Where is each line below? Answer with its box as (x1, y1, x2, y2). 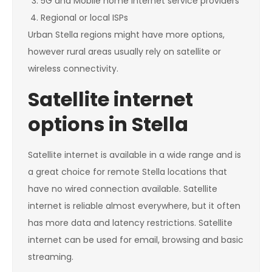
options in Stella (28, 110, 188, 138)
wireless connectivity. (28, 63, 118, 75)
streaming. (28, 251, 73, 263)
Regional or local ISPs (41, 12, 128, 24)
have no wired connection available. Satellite (28, 183, 217, 195)
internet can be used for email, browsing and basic (28, 234, 243, 246)
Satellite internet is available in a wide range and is (28, 149, 241, 161)
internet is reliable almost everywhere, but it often (28, 200, 240, 212)
